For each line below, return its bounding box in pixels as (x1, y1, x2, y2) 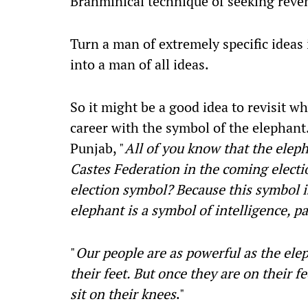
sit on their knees (70, 285, 176, 303)
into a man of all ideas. (70, 55, 209, 74)
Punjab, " (70, 139, 124, 157)
